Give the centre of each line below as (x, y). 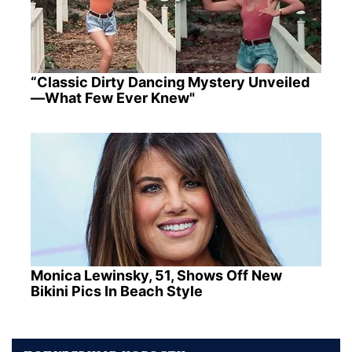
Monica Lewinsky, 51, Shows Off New (156, 276)
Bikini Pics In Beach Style (116, 291)
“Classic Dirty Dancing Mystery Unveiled (170, 82)
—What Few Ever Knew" (112, 98)
